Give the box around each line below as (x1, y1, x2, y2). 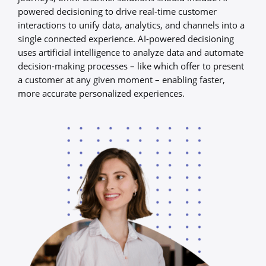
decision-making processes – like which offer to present (18, 60, 244, 72)
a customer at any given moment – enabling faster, (18, 74, 225, 86)
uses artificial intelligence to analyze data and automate (18, 46, 243, 59)
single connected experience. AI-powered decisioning (18, 33, 234, 45)
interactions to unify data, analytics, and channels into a (18, 19, 245, 31)
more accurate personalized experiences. (18, 87, 185, 100)
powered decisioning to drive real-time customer (18, 5, 217, 18)
